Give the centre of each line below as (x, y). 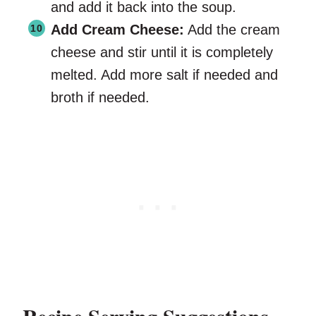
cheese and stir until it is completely (162, 53)
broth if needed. (100, 98)
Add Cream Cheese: (117, 30)
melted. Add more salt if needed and (164, 75)
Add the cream (232, 30)
